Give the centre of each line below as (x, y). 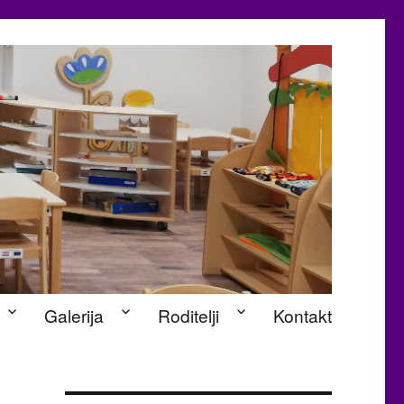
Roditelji (188, 315)
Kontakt (302, 315)
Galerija (73, 315)
